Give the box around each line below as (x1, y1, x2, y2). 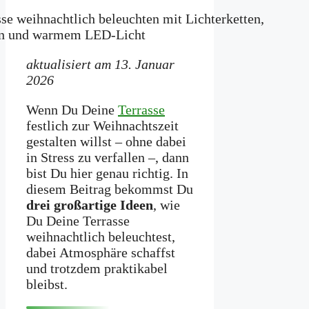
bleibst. (26, 277, 68, 292)
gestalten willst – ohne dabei (26, 134, 186, 150)
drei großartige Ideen (26, 197, 153, 213)
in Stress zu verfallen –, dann (26, 150, 189, 166)
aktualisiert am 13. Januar (26, 57, 175, 72)
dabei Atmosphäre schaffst (26, 245, 175, 261)
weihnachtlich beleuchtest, (26, 229, 175, 245)
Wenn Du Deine (26, 102, 118, 118)
